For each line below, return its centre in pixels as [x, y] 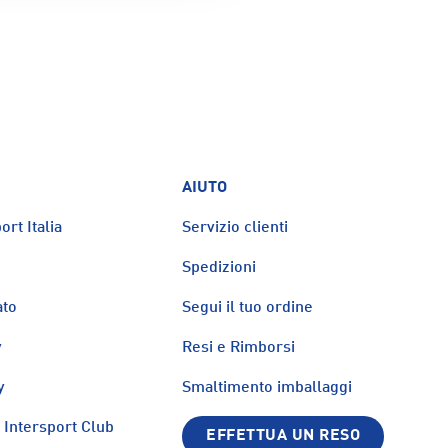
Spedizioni [219, 267]
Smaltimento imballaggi [267, 387]
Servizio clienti [235, 227]
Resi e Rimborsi [239, 347]
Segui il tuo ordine [248, 307]
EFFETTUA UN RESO [283, 435]
